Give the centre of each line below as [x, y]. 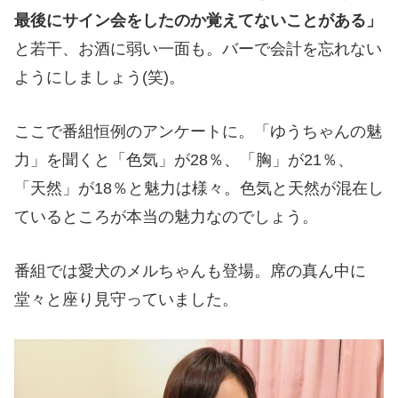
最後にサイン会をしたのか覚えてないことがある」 [198, 21]
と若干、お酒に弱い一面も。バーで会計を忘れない [198, 49]
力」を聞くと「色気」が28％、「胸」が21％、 [184, 160]
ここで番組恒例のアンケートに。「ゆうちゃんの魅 [198, 132]
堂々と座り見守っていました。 [126, 299]
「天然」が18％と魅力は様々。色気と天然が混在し [199, 189]
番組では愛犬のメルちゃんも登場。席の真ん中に [190, 271]
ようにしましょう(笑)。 [99, 78]
